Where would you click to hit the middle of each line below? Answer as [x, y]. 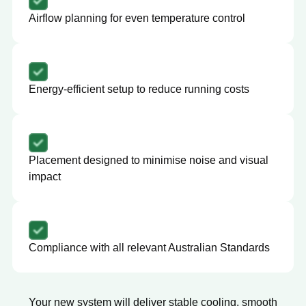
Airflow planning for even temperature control [137, 18]
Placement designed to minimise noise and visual [149, 161]
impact [45, 177]
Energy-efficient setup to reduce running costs [139, 89]
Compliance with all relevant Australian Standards [149, 248]
